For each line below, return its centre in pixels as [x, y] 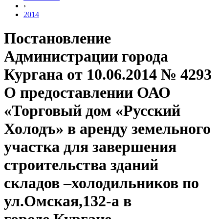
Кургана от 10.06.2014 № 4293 [108, 75]
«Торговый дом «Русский [92, 111]
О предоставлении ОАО [87, 93]
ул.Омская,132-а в [68, 201]
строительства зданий [81, 165]
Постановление [57, 38]
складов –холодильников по [101, 183]
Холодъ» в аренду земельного [107, 129]
